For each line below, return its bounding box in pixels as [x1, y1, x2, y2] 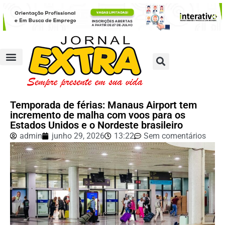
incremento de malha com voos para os [10, 108, 185, 121]
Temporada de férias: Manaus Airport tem [10, 98, 197, 111]
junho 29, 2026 [52, 131, 104, 141]
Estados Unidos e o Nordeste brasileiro [10, 119, 183, 131]
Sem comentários [144, 131, 206, 141]
